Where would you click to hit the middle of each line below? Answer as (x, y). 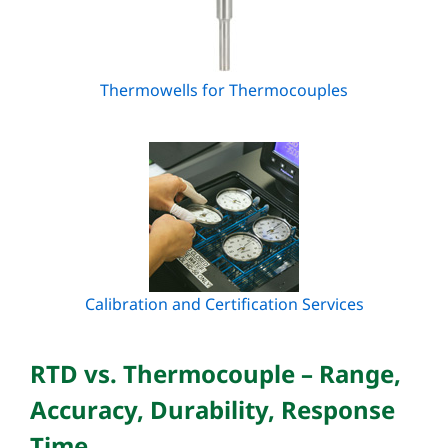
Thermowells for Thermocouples (224, 90)
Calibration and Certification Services (224, 304)
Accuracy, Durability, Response (212, 409)
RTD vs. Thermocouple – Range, (215, 373)
